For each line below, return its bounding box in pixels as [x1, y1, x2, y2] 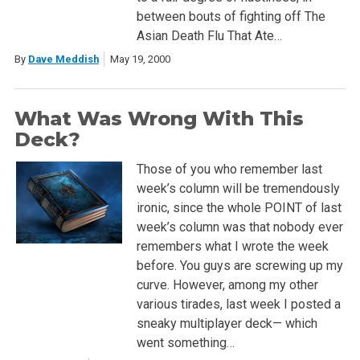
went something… [136, 335, 235, 351]
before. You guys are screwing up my [136, 258, 343, 274]
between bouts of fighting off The [136, 8, 325, 24]
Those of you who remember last [136, 162, 322, 178]
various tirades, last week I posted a [136, 297, 341, 313]
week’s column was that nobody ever [136, 219, 343, 235]
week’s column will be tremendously [136, 181, 340, 197]
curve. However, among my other [136, 277, 318, 293]
